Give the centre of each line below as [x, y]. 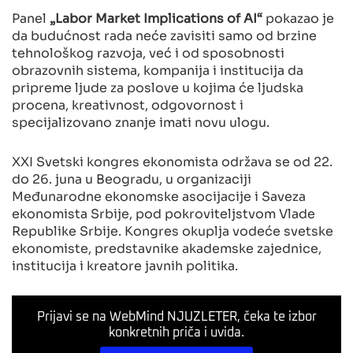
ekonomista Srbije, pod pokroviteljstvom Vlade [163, 212]
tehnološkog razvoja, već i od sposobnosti [148, 52]
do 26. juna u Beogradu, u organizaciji [132, 178]
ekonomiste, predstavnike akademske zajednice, [167, 247]
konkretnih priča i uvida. [176, 332]
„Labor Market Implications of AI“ [156, 17]
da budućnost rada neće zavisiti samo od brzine [164, 34]
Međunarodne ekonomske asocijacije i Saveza [159, 195]
